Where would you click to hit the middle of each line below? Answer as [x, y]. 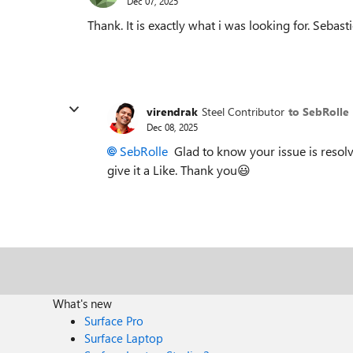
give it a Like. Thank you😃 [179, 170]
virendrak [172, 111]
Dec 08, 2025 [172, 126]
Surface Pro [114, 321]
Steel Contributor [243, 111]
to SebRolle [319, 111]
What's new [83, 303]
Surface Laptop [124, 338]
